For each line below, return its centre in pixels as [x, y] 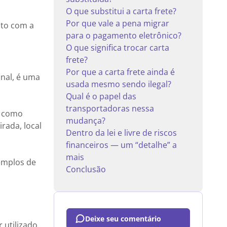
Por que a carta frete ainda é [120, 72]
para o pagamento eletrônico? [124, 35]
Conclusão [86, 169]
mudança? [86, 121]
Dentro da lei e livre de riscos [121, 133]
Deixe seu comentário [123, 219]
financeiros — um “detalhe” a [121, 145]
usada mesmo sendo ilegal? [119, 84]
